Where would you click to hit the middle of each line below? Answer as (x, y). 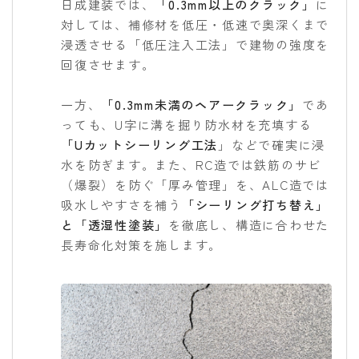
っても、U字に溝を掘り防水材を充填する (187, 124)
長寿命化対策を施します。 (141, 244)
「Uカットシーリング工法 (139, 144)
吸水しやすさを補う (121, 204)
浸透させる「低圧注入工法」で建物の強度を (195, 44)
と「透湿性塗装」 (115, 224)
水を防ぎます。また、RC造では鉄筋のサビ (191, 164)
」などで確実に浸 (272, 144)
